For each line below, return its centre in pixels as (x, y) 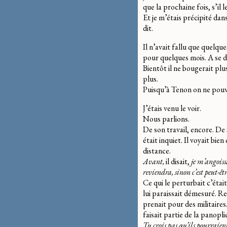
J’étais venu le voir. (172, 108)
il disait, (177, 161)
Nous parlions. (166, 119)
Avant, (154, 161)
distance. (157, 150)
